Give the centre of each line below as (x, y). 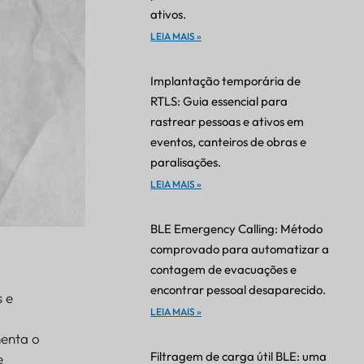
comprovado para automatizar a (240, 249)
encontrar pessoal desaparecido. (238, 290)
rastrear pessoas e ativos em (227, 122)
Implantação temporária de (226, 81)
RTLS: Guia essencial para (219, 102)
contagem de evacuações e (224, 270)
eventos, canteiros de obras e (229, 142)
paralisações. (186, 162)
